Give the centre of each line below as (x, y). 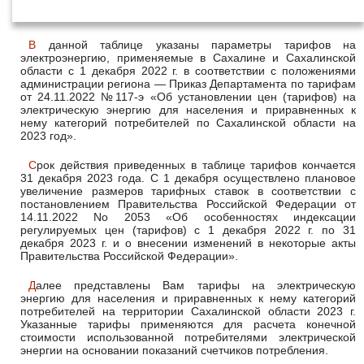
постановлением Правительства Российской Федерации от (188, 204)
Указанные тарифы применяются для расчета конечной (188, 324)
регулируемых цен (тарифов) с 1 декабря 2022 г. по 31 (188, 230)
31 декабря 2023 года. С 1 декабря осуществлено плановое (188, 178)
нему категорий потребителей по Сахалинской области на (188, 123)
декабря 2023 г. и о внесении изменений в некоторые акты (188, 243)
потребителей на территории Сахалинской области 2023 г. (188, 311)
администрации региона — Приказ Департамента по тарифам (188, 84)
